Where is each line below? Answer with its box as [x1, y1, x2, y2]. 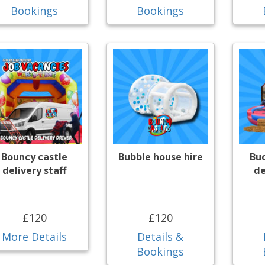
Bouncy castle [1, 150, 68, 164]
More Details [2, 230, 67, 244]
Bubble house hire [118, 150, 203, 164]
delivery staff [2, 164, 67, 177]
